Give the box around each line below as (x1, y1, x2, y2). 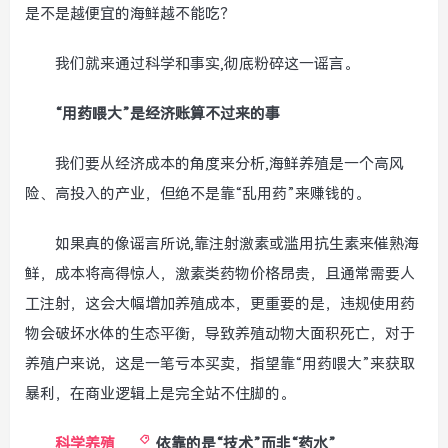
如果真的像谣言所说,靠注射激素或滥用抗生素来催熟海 (55, 235, 419, 253)
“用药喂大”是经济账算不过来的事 (55, 105, 280, 123)
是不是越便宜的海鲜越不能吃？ (25, 5, 235, 23)
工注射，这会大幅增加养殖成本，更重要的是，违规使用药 (25, 295, 415, 313)
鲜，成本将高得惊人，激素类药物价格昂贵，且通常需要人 (25, 265, 415, 283)
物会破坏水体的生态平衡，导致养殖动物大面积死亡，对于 (25, 325, 415, 343)
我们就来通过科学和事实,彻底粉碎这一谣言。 (55, 55, 359, 73)
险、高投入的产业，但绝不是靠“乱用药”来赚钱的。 (25, 185, 370, 203)
